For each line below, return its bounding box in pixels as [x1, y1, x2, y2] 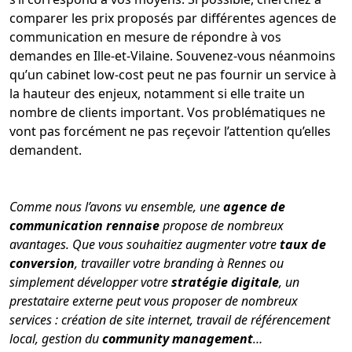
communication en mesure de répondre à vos [9, 27, 281, 46]
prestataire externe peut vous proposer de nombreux [9, 291, 298, 310]
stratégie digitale [171, 273, 279, 291]
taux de [280, 235, 326, 253]
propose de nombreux [159, 216, 284, 234]
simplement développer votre [9, 273, 171, 291]
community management [102, 329, 253, 347]
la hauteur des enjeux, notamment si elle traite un [9, 84, 305, 102]
